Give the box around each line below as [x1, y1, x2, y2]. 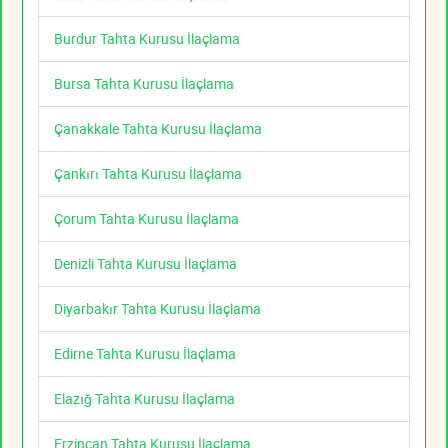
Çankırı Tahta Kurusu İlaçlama [54, 164, 242, 184]
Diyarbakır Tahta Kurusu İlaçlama [54, 299, 261, 319]
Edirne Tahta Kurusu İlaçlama [54, 344, 236, 364]
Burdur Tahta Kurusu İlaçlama [54, 29, 240, 49]
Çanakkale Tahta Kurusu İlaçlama [54, 119, 262, 139]
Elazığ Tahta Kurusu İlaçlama [54, 389, 235, 409]
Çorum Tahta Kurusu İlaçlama [54, 209, 239, 229]
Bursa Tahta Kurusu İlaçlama [54, 74, 234, 94]
